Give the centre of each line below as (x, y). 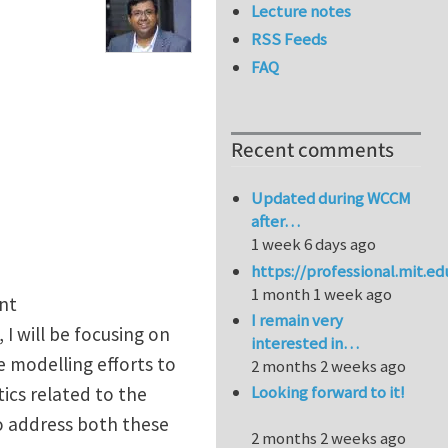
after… (276, 221)
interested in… (305, 343)
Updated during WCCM (331, 198)
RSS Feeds (289, 39)
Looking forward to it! (328, 392)
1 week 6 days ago (314, 244)
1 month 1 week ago (322, 293)
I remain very (297, 320)
